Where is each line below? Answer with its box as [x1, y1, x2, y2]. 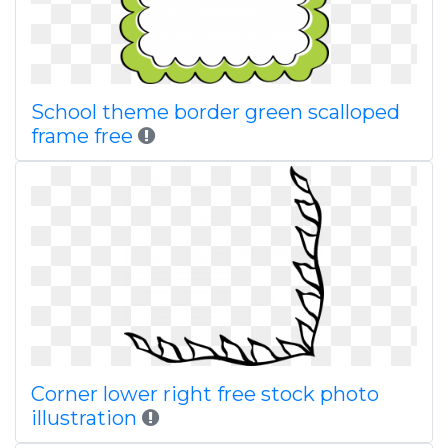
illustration [31, 406, 137, 430]
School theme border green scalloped [31, 100, 400, 124]
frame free [31, 124, 133, 148]
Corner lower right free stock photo [31, 382, 379, 406]
